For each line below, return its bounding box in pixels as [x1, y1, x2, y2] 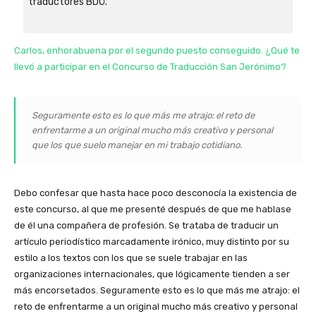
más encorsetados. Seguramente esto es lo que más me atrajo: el [14, 285, 300, 296]
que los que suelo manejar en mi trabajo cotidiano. [32, 140, 242, 151]
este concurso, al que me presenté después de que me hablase [14, 204, 291, 215]
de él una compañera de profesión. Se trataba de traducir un [14, 220, 279, 231]
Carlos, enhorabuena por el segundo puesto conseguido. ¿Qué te [14, 45, 300, 56]
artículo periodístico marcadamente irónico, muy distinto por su [14, 236, 289, 248]
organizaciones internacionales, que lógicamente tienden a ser [14, 269, 290, 280]
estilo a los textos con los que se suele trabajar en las [14, 253, 248, 264]
